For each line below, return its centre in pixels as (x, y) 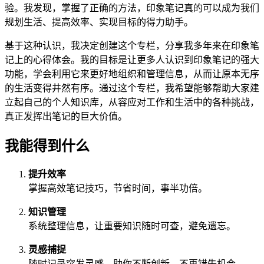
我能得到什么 (47, 146)
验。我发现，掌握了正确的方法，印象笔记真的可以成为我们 (132, 8)
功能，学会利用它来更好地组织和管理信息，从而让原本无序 (132, 74)
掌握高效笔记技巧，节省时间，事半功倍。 (118, 189)
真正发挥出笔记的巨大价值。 (66, 116)
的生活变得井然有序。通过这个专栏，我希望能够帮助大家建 (132, 88)
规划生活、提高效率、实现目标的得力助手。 (99, 22)
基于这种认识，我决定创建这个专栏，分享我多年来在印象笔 (132, 45)
